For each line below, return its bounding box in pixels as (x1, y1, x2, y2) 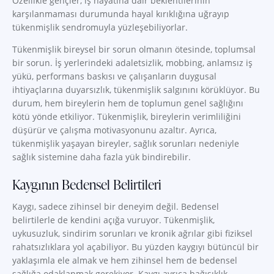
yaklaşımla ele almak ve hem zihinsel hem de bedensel (12, 254, 237, 267)
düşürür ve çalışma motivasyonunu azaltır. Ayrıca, (12, 124, 217, 136)
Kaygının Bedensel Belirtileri (12, 175, 161, 194)
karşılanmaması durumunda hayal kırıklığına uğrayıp (12, 8, 229, 20)
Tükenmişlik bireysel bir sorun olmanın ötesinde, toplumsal (12, 43, 256, 56)
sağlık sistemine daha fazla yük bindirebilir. (12, 151, 191, 163)
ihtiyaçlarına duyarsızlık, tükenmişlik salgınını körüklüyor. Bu (12, 84, 260, 96)
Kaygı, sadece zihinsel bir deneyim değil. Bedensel (12, 201, 219, 213)
